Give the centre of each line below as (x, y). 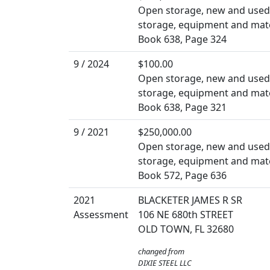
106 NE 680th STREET (186, 214)
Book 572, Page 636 (182, 175)
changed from (161, 251)
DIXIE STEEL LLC (165, 262)
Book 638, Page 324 (182, 39)
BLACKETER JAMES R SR (190, 200)
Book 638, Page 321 (182, 107)
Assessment (101, 214)
